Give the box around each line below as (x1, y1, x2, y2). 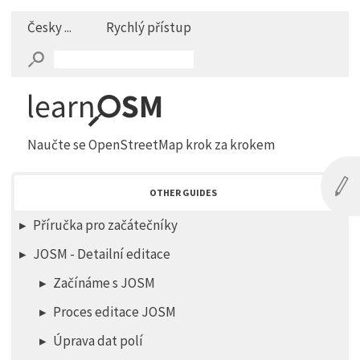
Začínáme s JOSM (53, 274, 156, 292)
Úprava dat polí (53, 332, 144, 350)
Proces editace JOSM (53, 303, 177, 321)
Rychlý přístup (106, 18, 192, 37)
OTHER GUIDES (149, 186, 217, 199)
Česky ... (27, 18, 72, 37)
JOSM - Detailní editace (33, 245, 171, 264)
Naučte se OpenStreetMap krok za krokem (27, 136, 276, 154)
